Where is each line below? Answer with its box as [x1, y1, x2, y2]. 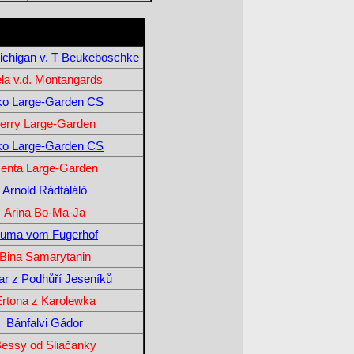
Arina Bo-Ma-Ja [4, 205, 86, 220]
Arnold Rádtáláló [2, 183, 88, 198]
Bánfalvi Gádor [6, 316, 84, 330]
